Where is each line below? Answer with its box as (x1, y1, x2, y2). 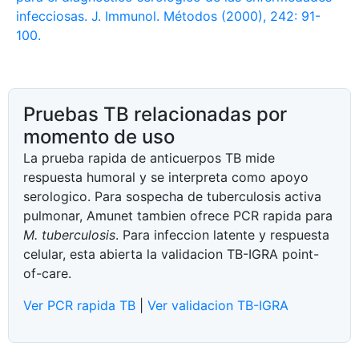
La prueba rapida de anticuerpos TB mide (23, 149, 275, 166)
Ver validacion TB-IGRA (147, 296, 288, 313)
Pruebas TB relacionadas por (23, 102, 287, 126)
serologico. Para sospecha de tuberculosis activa (23, 188, 321, 204)
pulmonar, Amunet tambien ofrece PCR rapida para (23, 207, 333, 224)
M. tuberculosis (23, 226, 115, 243)
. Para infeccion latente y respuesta (115, 226, 329, 243)
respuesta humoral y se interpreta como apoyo (23, 168, 309, 185)
